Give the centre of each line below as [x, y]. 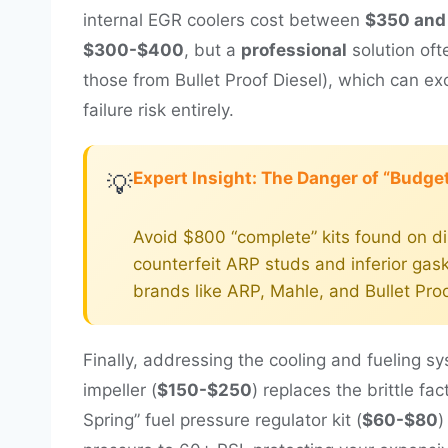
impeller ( [120, 389]
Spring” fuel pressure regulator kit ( [222, 419]
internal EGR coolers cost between [224, 19]
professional [294, 49]
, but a [212, 49]
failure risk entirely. [158, 109]
